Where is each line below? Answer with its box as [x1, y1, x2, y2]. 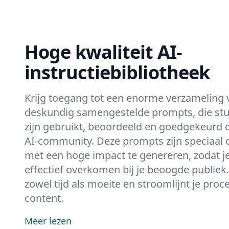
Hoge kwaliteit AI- [25, 39, 182, 64]
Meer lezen [25, 215, 72, 227]
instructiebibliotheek [25, 60, 210, 85]
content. [25, 191, 63, 205]
